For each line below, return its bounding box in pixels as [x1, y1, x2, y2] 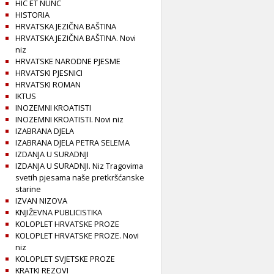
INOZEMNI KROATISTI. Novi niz [15, 114, 124, 125]
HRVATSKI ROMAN [15, 79, 81, 91]
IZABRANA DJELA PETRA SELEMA [15, 137, 130, 149]
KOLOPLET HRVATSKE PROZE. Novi [15, 230, 139, 242]
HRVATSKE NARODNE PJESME [15, 56, 120, 67]
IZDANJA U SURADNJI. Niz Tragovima [15, 160, 143, 172]
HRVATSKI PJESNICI [15, 67, 83, 79]
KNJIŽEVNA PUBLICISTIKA [15, 207, 102, 218]
